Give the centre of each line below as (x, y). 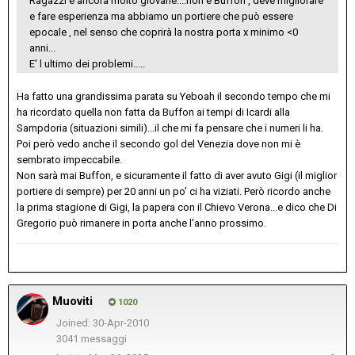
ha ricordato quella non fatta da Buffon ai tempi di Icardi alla (153, 113)
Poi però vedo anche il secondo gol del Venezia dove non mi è (158, 144)
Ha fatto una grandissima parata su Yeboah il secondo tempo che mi (174, 97)
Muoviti (73, 302)
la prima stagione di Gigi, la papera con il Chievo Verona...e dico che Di (177, 208)
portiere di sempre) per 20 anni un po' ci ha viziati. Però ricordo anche (174, 192)
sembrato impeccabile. (69, 160)
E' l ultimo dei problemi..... (87, 64)
